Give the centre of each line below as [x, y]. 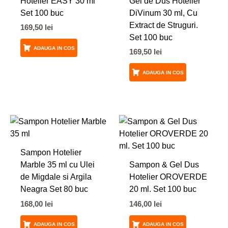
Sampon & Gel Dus [164, 165]
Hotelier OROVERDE [168, 177]
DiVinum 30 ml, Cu [163, 12]
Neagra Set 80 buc [54, 189]
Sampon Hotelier [51, 152]
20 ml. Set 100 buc [163, 189]
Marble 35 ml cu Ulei [57, 165]
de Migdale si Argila [56, 177]
